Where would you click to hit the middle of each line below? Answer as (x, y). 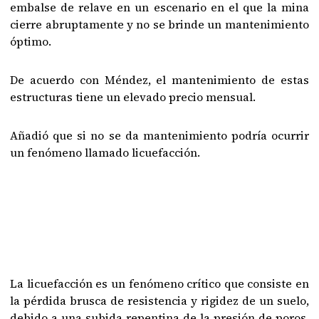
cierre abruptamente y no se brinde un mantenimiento (159, 24)
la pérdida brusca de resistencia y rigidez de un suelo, (159, 300)
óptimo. (31, 41)
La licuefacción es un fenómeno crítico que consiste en (159, 283)
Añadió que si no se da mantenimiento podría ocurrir (159, 135)
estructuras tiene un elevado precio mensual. (133, 96)
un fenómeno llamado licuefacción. (105, 152)
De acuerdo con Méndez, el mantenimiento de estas (159, 79)
